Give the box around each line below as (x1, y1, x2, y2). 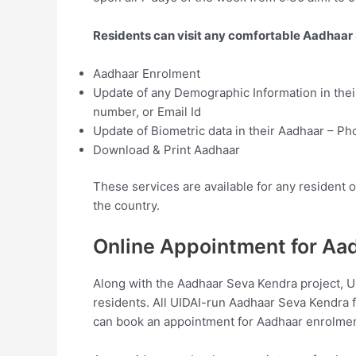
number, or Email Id (93, 103, 201, 119)
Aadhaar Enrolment (93, 65, 200, 81)
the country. (93, 198, 160, 214)
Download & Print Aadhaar (93, 141, 240, 157)
